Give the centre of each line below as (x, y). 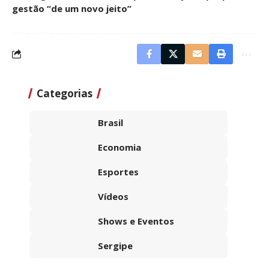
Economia (119, 147)
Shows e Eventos (136, 221)
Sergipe (115, 245)
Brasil (110, 122)
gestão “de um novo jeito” (72, 8)
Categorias (65, 93)
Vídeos (113, 196)
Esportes (118, 171)
